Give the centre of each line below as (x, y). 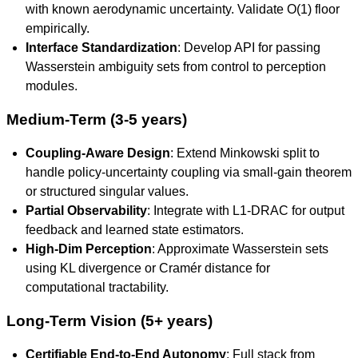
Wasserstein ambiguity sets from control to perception (176, 67)
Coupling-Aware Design (98, 153)
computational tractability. (97, 287)
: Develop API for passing (249, 48)
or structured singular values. (107, 191)
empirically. (58, 28)
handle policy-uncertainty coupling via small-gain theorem (189, 172)
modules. (52, 86)
